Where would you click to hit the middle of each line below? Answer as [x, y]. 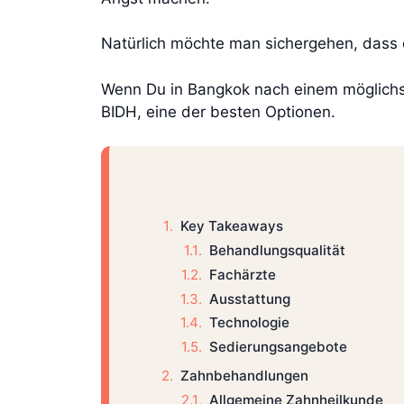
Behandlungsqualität [277, 250]
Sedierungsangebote [278, 347]
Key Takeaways [231, 226]
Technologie [249, 323]
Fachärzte [242, 274]
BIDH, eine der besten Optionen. [218, 111]
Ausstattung [249, 298]
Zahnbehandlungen [244, 375]
